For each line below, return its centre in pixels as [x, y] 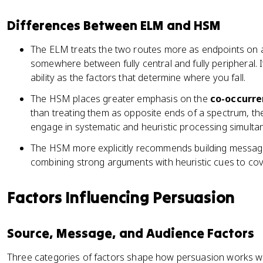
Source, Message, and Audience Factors [131, 233]
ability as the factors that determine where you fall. [138, 77]
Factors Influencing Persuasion [121, 197]
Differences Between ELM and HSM [114, 25]
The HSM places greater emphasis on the [120, 99]
